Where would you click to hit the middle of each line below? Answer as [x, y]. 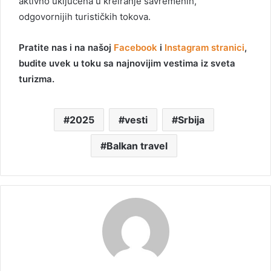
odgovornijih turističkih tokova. [85, 17]
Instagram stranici [204, 48]
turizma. [37, 79]
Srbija [191, 120]
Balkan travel [137, 146]
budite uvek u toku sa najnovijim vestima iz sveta [127, 64]
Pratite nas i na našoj [66, 48]
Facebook [135, 48]
